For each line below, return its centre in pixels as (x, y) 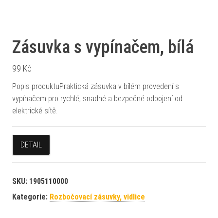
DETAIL (31, 145)
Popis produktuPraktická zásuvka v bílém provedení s (96, 86)
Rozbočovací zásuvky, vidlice (97, 197)
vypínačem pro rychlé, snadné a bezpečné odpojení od (97, 99)
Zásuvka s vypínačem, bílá (103, 47)
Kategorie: (31, 197)
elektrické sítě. (35, 111)
